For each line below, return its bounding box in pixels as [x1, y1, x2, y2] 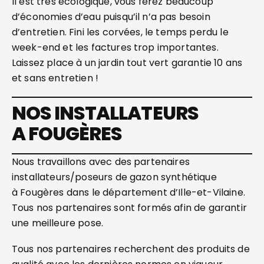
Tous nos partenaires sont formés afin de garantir [12, 201, 247, 214]
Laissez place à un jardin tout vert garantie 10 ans [12, 56, 243, 70]
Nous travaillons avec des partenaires [12, 155, 190, 169]
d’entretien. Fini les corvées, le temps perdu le [12, 25, 229, 39]
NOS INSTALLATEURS [12, 100, 199, 126]
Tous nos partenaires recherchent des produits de [12, 242, 250, 256]
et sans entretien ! [12, 71, 99, 85]
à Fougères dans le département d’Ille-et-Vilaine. [12, 186, 245, 199]
